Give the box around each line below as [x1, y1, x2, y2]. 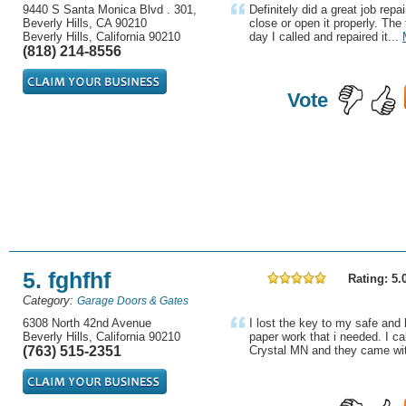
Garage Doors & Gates [77, 295, 188, 307]
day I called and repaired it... [249, 30, 399, 43]
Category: [23, 294, 73, 307]
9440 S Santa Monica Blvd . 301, [23, 3, 197, 16]
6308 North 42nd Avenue [23, 316, 151, 330]
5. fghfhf [23, 267, 111, 293]
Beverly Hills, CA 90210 [23, 16, 147, 30]
